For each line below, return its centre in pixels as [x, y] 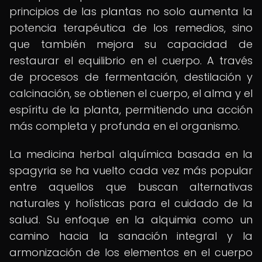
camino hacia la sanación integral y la [131, 236]
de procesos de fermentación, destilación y [131, 77]
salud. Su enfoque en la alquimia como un [131, 220]
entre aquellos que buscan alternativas [131, 187]
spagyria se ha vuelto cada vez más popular [131, 170]
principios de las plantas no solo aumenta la [131, 11]
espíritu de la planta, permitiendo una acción [131, 110]
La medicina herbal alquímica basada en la [131, 154]
